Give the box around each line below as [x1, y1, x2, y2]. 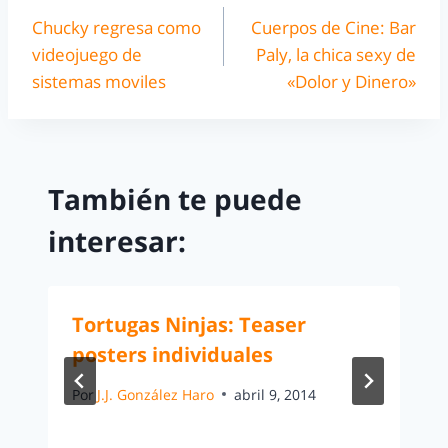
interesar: [48, 222, 186, 261]
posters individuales [72, 341, 273, 369]
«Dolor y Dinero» [287, 69, 416, 93]
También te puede [48, 180, 302, 219]
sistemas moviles [32, 69, 166, 93]
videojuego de [32, 42, 142, 66]
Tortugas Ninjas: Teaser [72, 311, 306, 339]
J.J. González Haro [97, 384, 215, 404]
